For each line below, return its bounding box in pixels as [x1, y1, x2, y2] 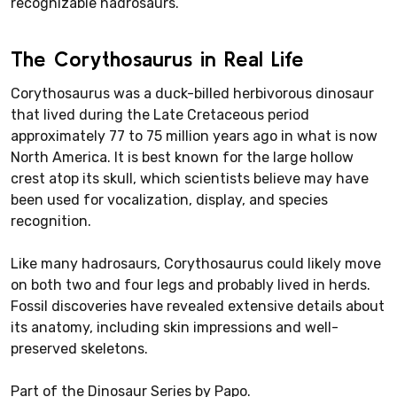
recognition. [11, 212, 91, 230]
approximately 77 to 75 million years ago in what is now [11, 127, 378, 144]
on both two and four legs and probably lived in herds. [11, 276, 370, 293]
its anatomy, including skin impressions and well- [11, 318, 339, 336]
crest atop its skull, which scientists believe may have [11, 169, 369, 187]
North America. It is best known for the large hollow [11, 148, 354, 166]
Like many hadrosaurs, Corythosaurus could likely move [11, 254, 381, 272]
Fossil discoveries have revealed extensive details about [11, 297, 385, 315]
